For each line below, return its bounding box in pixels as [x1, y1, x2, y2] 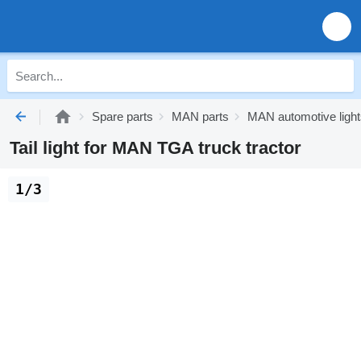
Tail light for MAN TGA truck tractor [10, 138, 301, 158]
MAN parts [172, 110, 229, 123]
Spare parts [92, 110, 153, 123]
